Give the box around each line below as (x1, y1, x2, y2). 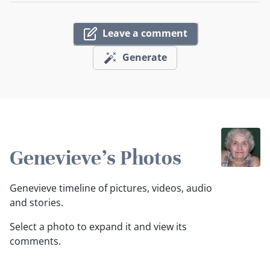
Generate (122, 51, 167, 64)
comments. (10, 234, 61, 248)
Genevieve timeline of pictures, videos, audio (10, 181, 212, 195)
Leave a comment (102, 27, 187, 40)
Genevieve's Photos (10, 145, 181, 171)
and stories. (10, 196, 63, 210)
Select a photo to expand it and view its (10, 220, 187, 234)
